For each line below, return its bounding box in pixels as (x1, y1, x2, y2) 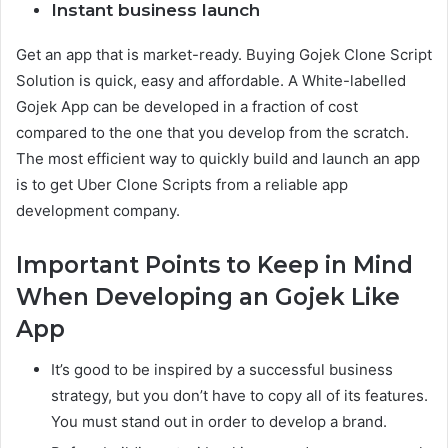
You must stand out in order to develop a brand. (51, 411, 387, 431)
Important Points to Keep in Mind (16, 251, 413, 279)
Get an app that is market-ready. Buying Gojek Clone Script (16, 45, 432, 64)
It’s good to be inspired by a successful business (51, 359, 393, 379)
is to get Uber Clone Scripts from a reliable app (16, 175, 348, 194)
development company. (16, 201, 180, 220)
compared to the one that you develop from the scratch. (16, 123, 409, 142)
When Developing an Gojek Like (16, 283, 400, 311)
